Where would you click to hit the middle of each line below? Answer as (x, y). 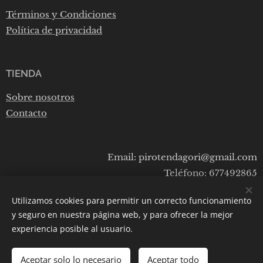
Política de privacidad (54, 31)
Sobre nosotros (40, 97)
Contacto (26, 113)
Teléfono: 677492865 (210, 173)
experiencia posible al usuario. (72, 229)
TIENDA (24, 74)
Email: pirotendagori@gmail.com (182, 157)
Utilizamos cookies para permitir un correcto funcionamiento (131, 200)
